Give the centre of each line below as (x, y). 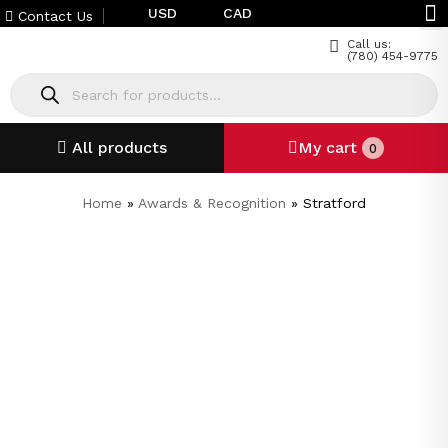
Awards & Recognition (212, 203)
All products (119, 147)
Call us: (369, 44)
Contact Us (53, 15)
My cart (330, 147)
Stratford (334, 203)
